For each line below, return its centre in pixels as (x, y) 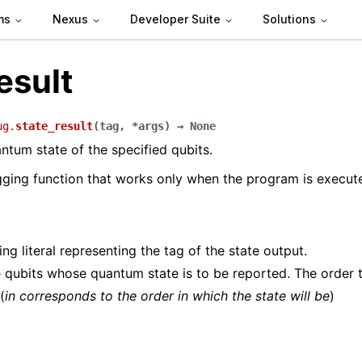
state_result (54, 126)
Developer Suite (175, 19)
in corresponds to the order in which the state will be (167, 296)
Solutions (289, 19)
